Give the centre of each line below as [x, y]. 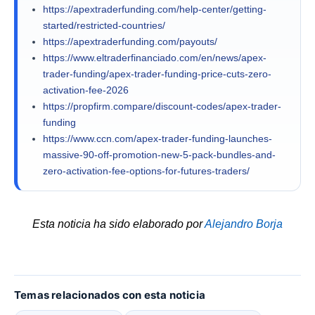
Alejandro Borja [244, 224]
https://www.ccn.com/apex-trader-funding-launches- [157, 138]
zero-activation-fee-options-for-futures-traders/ [146, 171]
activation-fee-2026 [86, 90]
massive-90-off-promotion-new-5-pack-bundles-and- [159, 154]
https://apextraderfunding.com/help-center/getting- [155, 9]
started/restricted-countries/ [104, 25]
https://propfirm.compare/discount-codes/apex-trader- [162, 106]
